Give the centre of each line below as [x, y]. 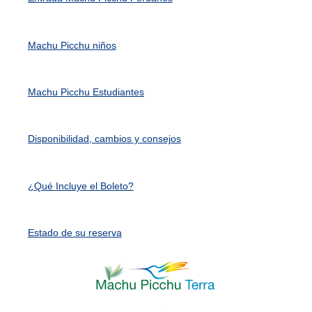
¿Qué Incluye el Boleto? [80, 186]
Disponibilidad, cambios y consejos [104, 139]
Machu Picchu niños [72, 45]
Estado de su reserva [75, 233]
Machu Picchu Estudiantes [86, 92]
